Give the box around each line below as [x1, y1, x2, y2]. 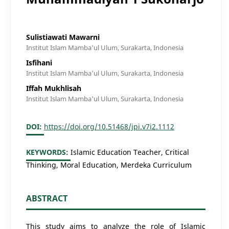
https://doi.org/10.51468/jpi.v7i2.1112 [43, 121, 174, 131]
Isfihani [26, 57, 52, 67]
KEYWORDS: [26, 147, 71, 157]
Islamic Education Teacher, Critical [70, 147, 189, 157]
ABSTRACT [26, 192, 67, 204]
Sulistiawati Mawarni [26, 32, 100, 42]
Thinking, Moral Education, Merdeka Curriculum [26, 159, 192, 170]
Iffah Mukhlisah [26, 83, 81, 93]
